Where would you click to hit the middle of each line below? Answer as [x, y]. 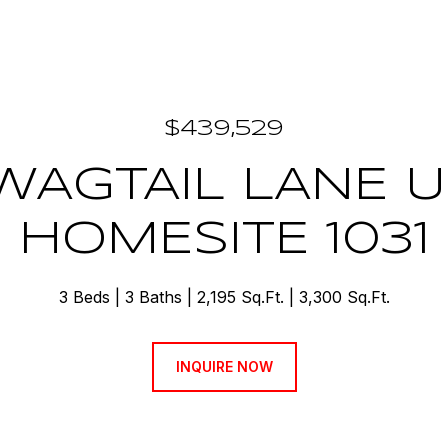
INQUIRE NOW [224, 366]
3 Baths [153, 297]
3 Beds [84, 297]
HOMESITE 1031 [224, 240]
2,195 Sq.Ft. [240, 297]
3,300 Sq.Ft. [344, 297]
